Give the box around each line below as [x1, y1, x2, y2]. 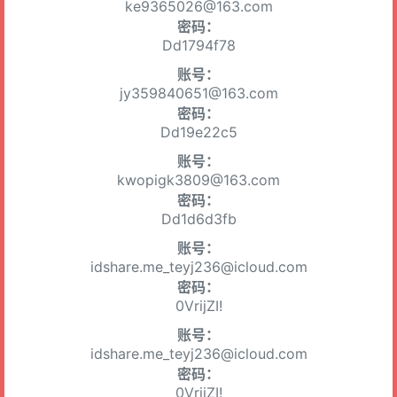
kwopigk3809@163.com [117, 171, 280, 189]
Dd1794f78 [161, 36, 236, 54]
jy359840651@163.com [119, 84, 278, 102]
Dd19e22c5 [160, 123, 237, 141]
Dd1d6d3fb [160, 210, 237, 228]
